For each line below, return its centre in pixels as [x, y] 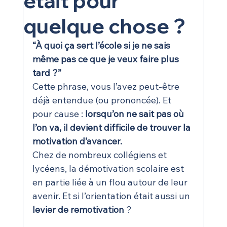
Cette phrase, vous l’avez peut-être [107, 86]
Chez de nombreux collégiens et [100, 155]
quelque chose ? [104, 26]
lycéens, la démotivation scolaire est [109, 168]
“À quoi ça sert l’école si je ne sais [102, 45]
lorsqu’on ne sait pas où [135, 113]
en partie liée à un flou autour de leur [111, 182]
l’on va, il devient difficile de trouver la [112, 127]
